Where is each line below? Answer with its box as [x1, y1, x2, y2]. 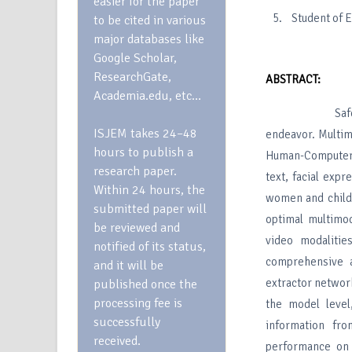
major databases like [93, 31, 204, 47]
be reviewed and [93, 220, 180, 236]
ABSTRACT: [265, 72, 321, 86]
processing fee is [93, 295, 182, 311]
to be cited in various [93, 13, 206, 28]
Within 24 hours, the [93, 182, 205, 198]
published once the [93, 277, 197, 292]
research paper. [93, 163, 177, 179]
